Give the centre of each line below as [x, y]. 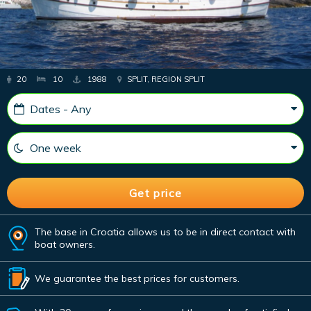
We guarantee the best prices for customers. [137, 279]
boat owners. [65, 245]
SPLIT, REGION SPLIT [165, 79]
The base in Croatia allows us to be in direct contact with [165, 232]
